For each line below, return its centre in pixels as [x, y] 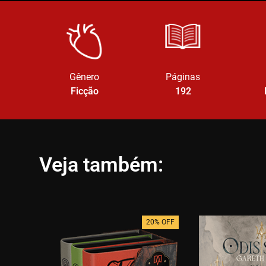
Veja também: [101, 164]
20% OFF [161, 222]
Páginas [183, 77]
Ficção [84, 91]
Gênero [84, 77]
